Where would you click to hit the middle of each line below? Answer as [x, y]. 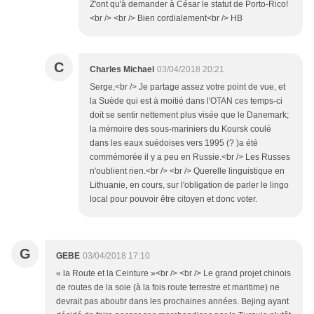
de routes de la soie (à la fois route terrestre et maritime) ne [168, 288]
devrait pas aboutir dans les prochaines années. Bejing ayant [172, 302]
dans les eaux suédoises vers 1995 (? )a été [174, 143]
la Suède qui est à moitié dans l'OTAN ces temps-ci [186, 101]
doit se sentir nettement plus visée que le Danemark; [189, 115]
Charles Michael [122, 70]
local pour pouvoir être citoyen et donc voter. [173, 199]
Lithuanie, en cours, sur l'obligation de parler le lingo [189, 185]
